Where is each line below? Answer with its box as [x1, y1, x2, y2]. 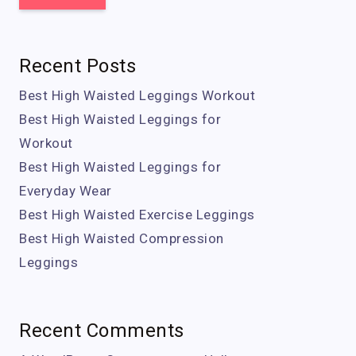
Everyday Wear [19, 183, 112, 199]
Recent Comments [19, 319, 184, 342]
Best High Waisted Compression [19, 230, 224, 246]
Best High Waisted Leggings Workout [19, 87, 255, 103]
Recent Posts [19, 55, 136, 77]
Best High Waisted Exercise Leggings [19, 207, 255, 222]
